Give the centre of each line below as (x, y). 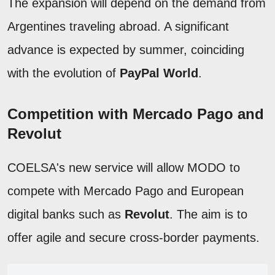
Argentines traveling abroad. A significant (118, 26)
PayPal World (159, 73)
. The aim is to (208, 214)
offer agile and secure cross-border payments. (134, 237)
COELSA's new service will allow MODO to (124, 167)
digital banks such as (66, 214)
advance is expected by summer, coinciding (126, 49)
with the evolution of (64, 73)
